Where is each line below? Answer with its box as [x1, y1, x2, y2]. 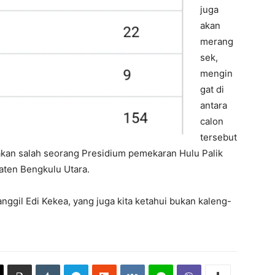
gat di [200, 83, 224, 95]
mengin [200, 68, 233, 79]
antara [200, 99, 227, 111]
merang [200, 36, 233, 47]
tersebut [200, 131, 237, 143]
